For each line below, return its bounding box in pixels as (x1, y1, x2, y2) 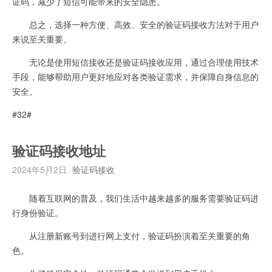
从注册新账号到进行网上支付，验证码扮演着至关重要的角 (12, 229, 250, 242)
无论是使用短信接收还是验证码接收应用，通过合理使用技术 (12, 55, 259, 68)
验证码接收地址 (12, 143, 106, 160)
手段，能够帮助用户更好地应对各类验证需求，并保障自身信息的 (12, 70, 259, 83)
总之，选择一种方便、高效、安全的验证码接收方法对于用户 (12, 18, 259, 30)
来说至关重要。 (12, 32, 72, 45)
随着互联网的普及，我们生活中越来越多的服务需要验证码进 (12, 191, 259, 204)
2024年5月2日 (12, 163, 67, 175)
